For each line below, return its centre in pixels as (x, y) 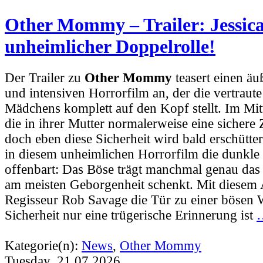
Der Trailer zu (45, 77)
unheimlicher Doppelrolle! (110, 47)
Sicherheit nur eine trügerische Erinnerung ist (131, 215)
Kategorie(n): (43, 245)
